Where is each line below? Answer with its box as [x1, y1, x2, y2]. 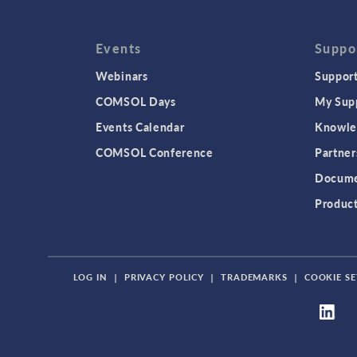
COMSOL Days [96, 93, 176, 109]
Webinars [96, 68, 148, 84]
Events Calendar [96, 119, 185, 135]
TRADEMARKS [221, 271, 288, 283]
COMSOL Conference [96, 144, 214, 160]
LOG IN [73, 271, 108, 283]
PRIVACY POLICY [124, 271, 205, 283]
